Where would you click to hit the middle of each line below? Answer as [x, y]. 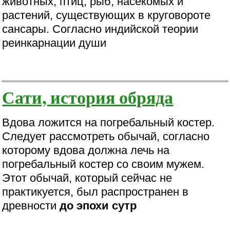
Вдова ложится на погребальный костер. [109, 122]
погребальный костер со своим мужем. [103, 164]
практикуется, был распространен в [95, 191]
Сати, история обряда [88, 97]
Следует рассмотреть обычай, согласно [106, 136]
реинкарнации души [54, 43]
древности [30, 205]
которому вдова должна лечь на [86, 150]
